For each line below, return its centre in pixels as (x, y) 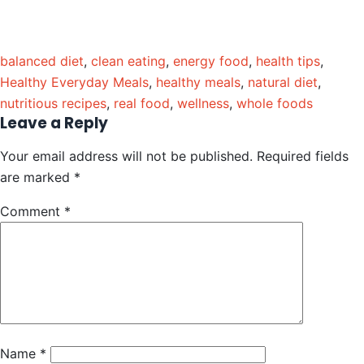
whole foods (275, 103)
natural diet (283, 82)
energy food (211, 61)
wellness (203, 103)
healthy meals (198, 82)
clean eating (128, 61)
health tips (288, 61)
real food (142, 103)
